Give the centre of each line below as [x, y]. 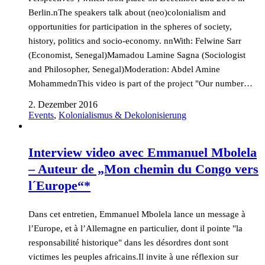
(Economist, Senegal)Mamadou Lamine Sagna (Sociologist [137, 55]
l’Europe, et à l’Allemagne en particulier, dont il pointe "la [135, 228]
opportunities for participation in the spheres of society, [130, 27]
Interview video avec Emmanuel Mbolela [143, 152]
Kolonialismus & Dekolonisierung [122, 115]
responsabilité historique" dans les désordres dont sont [128, 243]
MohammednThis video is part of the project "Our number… [140, 83]
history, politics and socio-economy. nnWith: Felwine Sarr [135, 41]
